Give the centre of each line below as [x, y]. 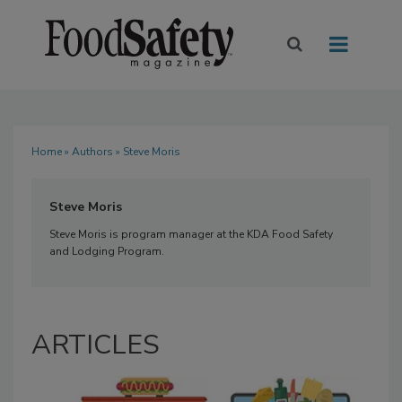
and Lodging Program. [108, 252]
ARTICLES [96, 345]
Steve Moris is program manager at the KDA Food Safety [191, 235]
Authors [92, 152]
